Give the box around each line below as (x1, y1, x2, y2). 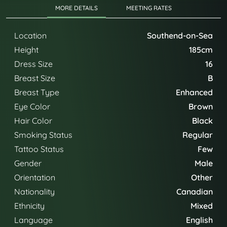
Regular (182, 130, 213, 140)
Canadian (176, 186, 213, 197)
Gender (14, 158, 42, 168)
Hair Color (14, 116, 52, 126)
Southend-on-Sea (147, 30, 213, 41)
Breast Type (14, 87, 59, 97)
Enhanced (176, 87, 213, 97)
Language (14, 215, 53, 225)
